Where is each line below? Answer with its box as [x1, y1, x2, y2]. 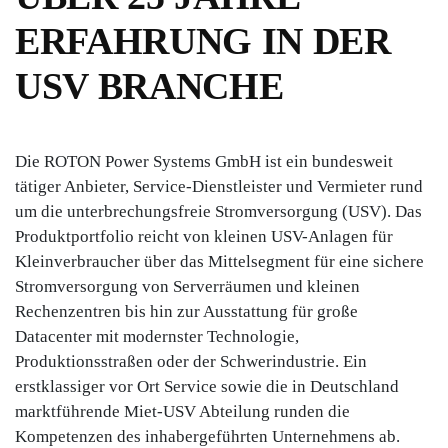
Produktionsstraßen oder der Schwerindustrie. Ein [15, 351, 367, 371]
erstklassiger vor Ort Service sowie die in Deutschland [15, 376, 399, 396]
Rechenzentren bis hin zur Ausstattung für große [15, 301, 358, 321]
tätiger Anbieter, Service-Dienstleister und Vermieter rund [15, 176, 423, 196]
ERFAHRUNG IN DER [15, 19, 391, 62]
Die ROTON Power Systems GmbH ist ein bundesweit [15, 151, 393, 171]
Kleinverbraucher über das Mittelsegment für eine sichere [15, 251, 424, 271]
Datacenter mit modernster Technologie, [15, 326, 299, 346]
